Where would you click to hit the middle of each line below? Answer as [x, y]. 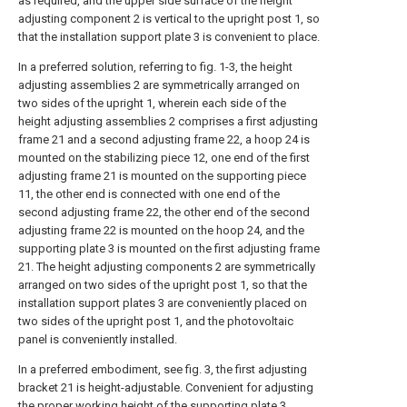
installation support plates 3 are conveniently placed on [163, 303]
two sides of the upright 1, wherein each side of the [152, 103]
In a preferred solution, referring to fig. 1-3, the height [155, 67]
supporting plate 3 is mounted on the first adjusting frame [169, 248]
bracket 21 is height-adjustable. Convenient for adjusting [166, 387]
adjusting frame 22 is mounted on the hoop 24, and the [161, 230]
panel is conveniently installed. [98, 339]
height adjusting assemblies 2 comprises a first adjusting [168, 121]
